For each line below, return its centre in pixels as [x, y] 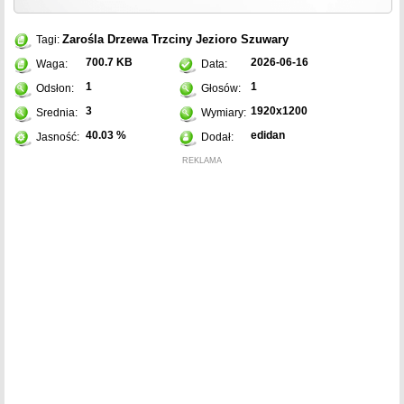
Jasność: [58, 138]
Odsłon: [55, 89]
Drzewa [128, 40]
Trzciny [172, 40]
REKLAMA [202, 161]
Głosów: [221, 89]
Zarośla [83, 40]
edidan [268, 136]
